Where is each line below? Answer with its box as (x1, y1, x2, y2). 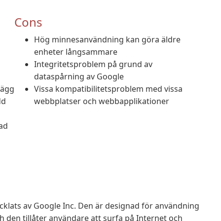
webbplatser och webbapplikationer (34, 96, 169, 107)
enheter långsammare (34, 46, 117, 57)
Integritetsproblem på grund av (34, 59, 152, 70)
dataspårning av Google (34, 71, 124, 82)
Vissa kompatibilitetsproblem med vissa (34, 83, 183, 94)
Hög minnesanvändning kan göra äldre (34, 34, 181, 45)
